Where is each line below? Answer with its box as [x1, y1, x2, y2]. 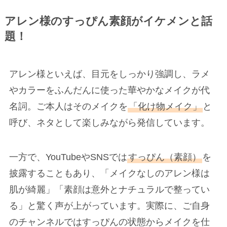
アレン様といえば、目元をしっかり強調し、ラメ [9, 68, 210, 79]
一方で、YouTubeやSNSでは [9, 152, 127, 162]
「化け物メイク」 [128, 101, 202, 111]
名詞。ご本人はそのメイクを [9, 101, 128, 111]
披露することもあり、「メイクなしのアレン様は [9, 168, 210, 178]
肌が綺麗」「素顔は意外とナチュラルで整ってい [9, 184, 210, 195]
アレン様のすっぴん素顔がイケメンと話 [4, 15, 212, 27]
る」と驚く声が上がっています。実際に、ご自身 [9, 200, 210, 211]
